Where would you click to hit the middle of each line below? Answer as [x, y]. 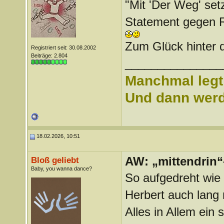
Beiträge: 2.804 [49, 55]
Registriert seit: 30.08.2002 [63, 47]
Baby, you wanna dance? [61, 168]
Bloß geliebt [55, 160]
